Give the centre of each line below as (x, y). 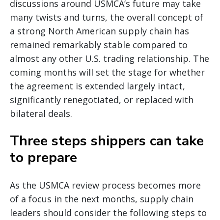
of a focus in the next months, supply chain (102, 199)
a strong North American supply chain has (99, 31)
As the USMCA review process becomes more (105, 185)
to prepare (43, 157)
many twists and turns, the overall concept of (107, 17)
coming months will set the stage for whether (107, 72)
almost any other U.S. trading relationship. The (110, 58)
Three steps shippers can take (107, 141)
